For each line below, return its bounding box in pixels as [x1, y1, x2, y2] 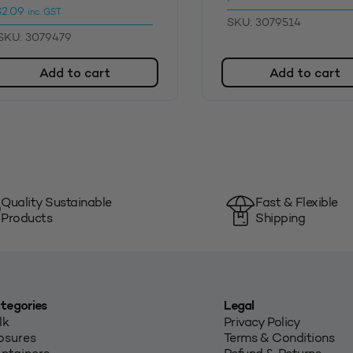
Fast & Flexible [255, 195, 338, 210]
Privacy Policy [223, 314, 301, 330]
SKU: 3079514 [226, 16, 301, 30]
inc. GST [28, 6, 61, 18]
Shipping [255, 210, 306, 226]
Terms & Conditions [223, 330, 335, 346]
